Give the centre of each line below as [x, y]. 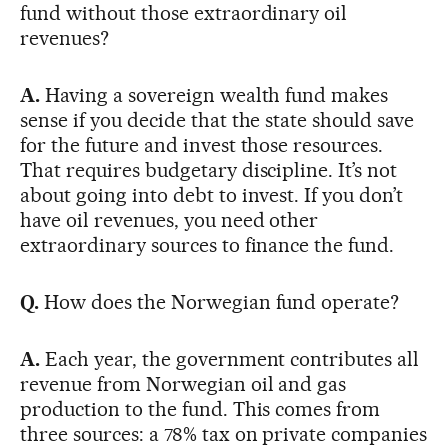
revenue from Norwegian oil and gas [183, 383]
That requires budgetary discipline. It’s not [209, 169]
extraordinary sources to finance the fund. [207, 244]
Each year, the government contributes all [229, 358]
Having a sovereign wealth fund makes [214, 94]
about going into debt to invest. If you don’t [212, 194]
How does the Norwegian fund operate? [219, 301]
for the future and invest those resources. [202, 144]
